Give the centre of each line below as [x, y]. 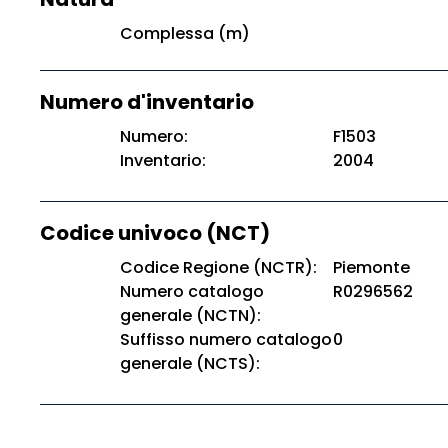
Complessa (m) [185, 33]
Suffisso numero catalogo [226, 339]
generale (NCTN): [190, 315]
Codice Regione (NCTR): [218, 267]
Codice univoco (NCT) [155, 233]
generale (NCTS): [190, 363]
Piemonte [371, 267]
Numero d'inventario [147, 102]
